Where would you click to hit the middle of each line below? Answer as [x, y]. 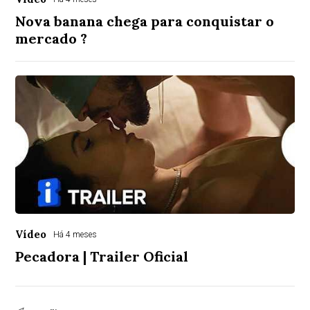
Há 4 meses [75, 235]
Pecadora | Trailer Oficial [102, 256]
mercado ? [52, 38]
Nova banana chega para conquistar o [145, 21]
